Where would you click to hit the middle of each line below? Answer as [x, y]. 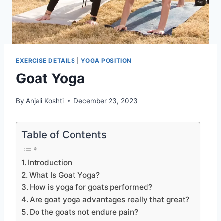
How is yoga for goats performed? [91, 187]
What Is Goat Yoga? [65, 175]
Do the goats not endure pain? [84, 212]
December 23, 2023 [106, 100]
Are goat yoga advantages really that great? [110, 199]
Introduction [50, 162]
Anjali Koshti [45, 100]
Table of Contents [64, 134]
